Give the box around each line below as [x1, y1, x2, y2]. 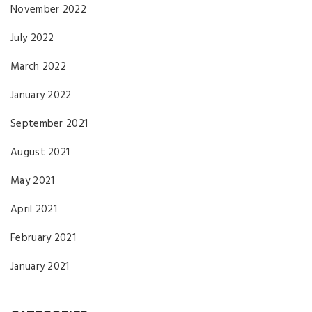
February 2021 [10, 229, 76, 247]
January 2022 [10, 86, 72, 104]
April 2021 [10, 201, 57, 218]
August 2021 [10, 143, 70, 161]
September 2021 [10, 115, 88, 132]
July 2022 [10, 29, 54, 47]
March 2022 [10, 58, 66, 75]
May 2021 [10, 172, 55, 189]
